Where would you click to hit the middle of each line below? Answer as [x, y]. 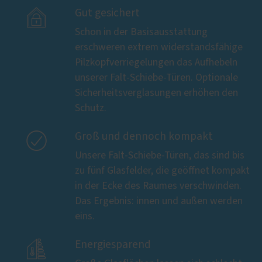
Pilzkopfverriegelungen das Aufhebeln [156, 62]
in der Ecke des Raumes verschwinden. [158, 186]
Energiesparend [113, 244]
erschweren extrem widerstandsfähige [159, 47]
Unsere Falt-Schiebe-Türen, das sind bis [160, 155]
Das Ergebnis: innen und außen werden [159, 201]
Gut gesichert [107, 13]
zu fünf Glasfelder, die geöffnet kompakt [162, 170]
